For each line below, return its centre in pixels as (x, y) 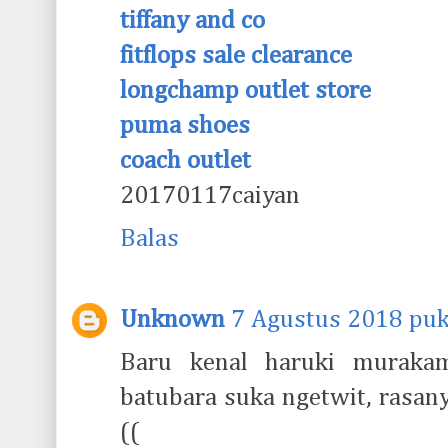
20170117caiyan (210, 195)
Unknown (172, 320)
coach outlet (185, 160)
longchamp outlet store (245, 90)
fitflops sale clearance (236, 55)
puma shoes (185, 125)
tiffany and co (192, 20)
